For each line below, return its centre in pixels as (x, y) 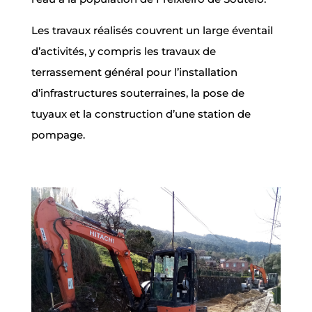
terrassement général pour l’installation (134, 72)
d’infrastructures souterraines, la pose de (138, 93)
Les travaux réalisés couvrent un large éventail (152, 30)
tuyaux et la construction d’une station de (141, 114)
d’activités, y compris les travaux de (123, 51)
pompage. (58, 134)
